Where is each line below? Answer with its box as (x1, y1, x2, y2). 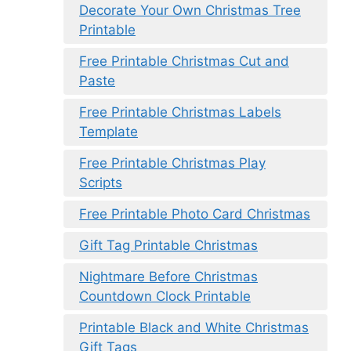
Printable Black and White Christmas (79, 319, 309, 335)
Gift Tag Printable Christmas (79, 237, 258, 253)
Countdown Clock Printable (79, 288, 251, 304)
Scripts (79, 174, 122, 190)
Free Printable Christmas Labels (79, 103, 281, 120)
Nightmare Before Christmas (79, 268, 258, 284)
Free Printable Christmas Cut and (79, 52, 289, 69)
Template (79, 123, 138, 139)
